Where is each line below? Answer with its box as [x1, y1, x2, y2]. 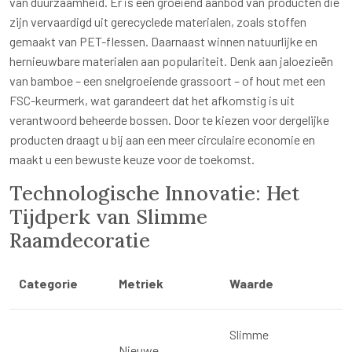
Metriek [119, 276, 163, 291]
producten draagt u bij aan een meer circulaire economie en [9, 132, 315, 148]
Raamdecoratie [9, 228, 150, 254]
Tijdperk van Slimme [9, 204, 207, 230]
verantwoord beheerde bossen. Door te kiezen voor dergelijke [9, 112, 329, 128]
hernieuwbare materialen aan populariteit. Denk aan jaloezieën [9, 53, 333, 69]
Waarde [229, 276, 273, 291]
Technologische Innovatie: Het [9, 181, 299, 207]
